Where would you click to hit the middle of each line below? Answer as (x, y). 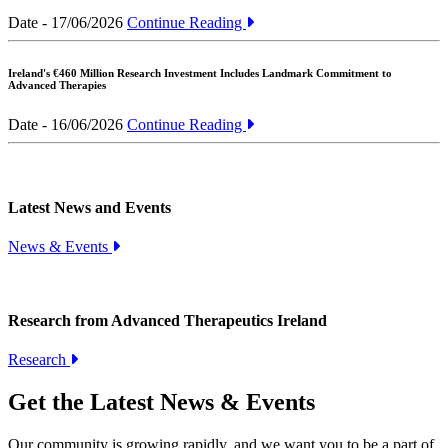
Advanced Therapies (57, 84)
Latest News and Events (89, 208)
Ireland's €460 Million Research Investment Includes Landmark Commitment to (200, 72)
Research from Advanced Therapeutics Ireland (167, 320)
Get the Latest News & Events (161, 401)
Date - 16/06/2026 (65, 124)
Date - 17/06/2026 (65, 22)
